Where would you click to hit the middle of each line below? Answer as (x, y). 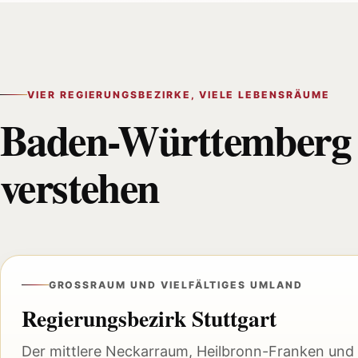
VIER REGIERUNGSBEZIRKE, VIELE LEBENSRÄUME (179, 95)
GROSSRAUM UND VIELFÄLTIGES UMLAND (171, 284)
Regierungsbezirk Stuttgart (149, 318)
